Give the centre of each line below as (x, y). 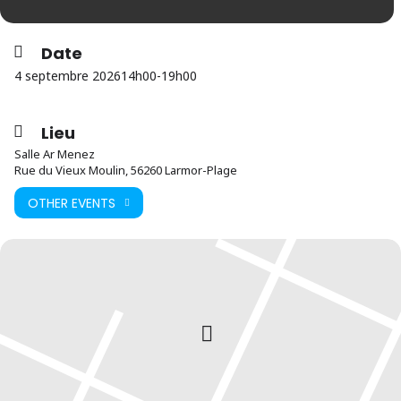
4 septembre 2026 (68, 76)
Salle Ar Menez (55, 154)
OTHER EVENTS (72, 203)
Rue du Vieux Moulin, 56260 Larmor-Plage (126, 170)
